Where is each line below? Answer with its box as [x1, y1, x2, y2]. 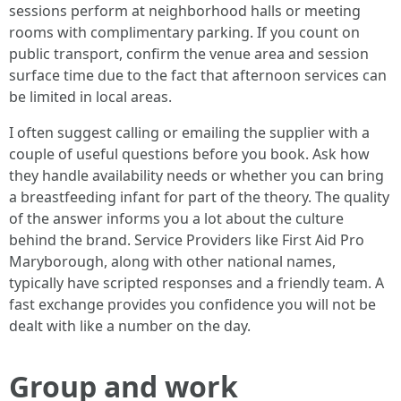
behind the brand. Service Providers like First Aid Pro [9, 230, 364, 250]
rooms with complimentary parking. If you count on [9, 22, 360, 42]
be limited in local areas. [9, 87, 172, 107]
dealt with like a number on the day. [9, 316, 251, 336]
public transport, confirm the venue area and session [9, 44, 369, 64]
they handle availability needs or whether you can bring [9, 166, 384, 185]
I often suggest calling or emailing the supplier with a [9, 123, 370, 142]
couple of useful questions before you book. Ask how [9, 144, 370, 164]
